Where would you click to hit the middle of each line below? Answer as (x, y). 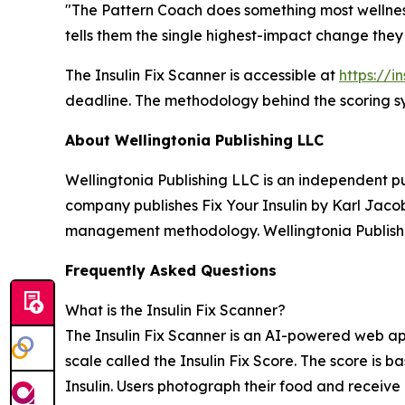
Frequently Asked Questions (171, 270)
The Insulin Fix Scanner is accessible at (202, 75)
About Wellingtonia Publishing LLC (194, 140)
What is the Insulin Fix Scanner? (175, 310)
